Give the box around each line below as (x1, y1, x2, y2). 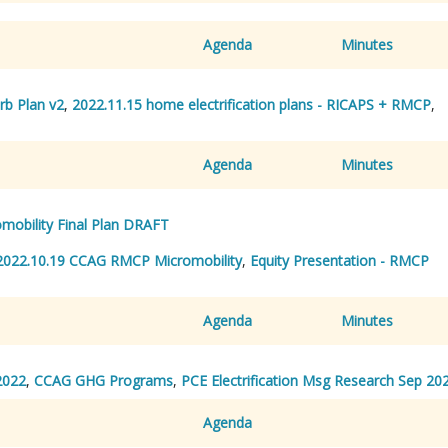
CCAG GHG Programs (34, 370, 173, 390)
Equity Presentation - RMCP (250, 250, 429, 270)
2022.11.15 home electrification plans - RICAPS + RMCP (72, 94, 431, 114)
